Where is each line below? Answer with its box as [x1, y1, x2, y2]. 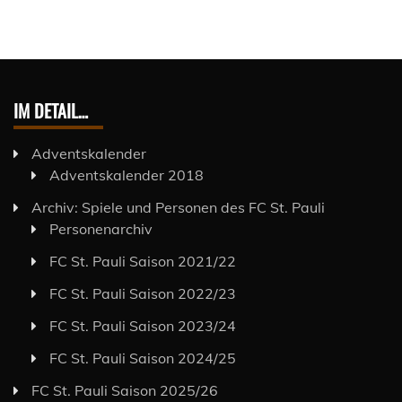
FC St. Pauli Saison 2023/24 [49, 316, 236, 335]
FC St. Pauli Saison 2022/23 [49, 284, 236, 302]
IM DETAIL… [13, 96, 88, 124]
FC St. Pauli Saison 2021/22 [49, 251, 236, 270]
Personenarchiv [49, 219, 153, 238]
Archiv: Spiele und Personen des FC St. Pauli [31, 197, 325, 216]
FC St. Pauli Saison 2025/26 [31, 380, 218, 399]
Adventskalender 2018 [49, 165, 204, 184]
